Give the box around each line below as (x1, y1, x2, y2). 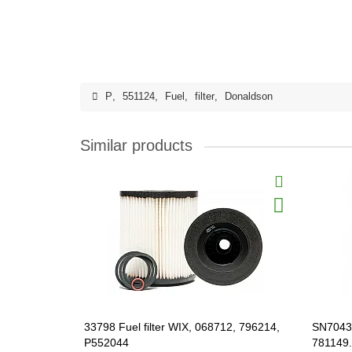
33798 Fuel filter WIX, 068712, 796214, (84, 321, 280, 333)
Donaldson (225, 91, 273, 102)
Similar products (80, 137, 192, 154)
